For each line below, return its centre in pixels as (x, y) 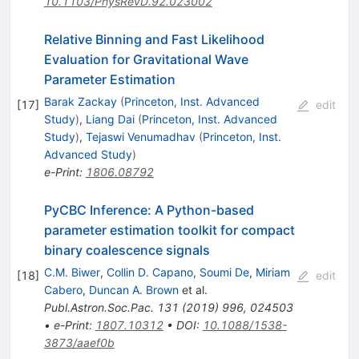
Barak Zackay (80, 101)
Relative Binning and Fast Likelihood (154, 39)
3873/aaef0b (79, 342)
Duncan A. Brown (133, 289)
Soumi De (224, 272)
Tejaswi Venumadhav (140, 136)
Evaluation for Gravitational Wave (146, 59)
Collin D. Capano (149, 272)
